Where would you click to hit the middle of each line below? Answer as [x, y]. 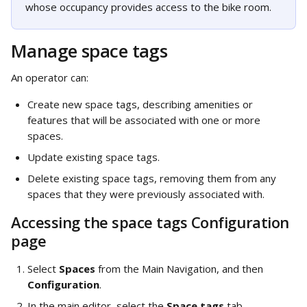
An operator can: [51, 77]
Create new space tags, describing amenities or [142, 104]
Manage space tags [89, 51]
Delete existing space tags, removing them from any [153, 178]
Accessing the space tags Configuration [152, 222]
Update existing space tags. [94, 157]
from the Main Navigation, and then [181, 269]
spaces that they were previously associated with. [147, 194]
